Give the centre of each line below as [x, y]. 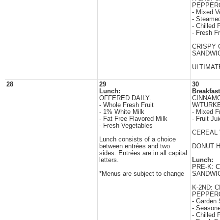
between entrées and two [135, 146]
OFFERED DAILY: [125, 98]
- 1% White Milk [122, 112]
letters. [109, 160]
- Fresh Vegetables [126, 126]
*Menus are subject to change [142, 174]
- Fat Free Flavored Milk [133, 119]
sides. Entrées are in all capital [143, 153]
